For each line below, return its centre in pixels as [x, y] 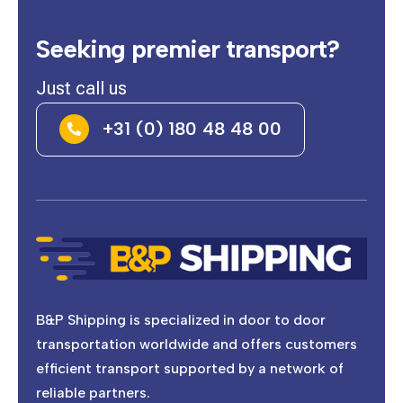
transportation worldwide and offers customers [197, 345]
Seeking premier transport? [188, 49]
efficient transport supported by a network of [190, 369]
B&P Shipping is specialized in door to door [181, 320]
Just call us [82, 89]
